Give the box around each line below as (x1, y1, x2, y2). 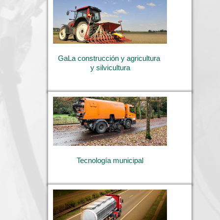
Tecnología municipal (77, 156, 143, 165)
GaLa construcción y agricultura (58, 54, 160, 63)
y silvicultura (90, 63, 130, 72)
